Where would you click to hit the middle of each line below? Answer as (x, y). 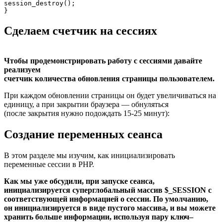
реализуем (22, 70)
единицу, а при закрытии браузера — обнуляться (86, 105)
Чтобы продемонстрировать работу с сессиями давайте (103, 61)
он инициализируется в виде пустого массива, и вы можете (110, 208)
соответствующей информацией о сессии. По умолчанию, (106, 199)
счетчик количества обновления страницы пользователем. (109, 79)
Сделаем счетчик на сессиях (81, 31)
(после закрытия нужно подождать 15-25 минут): (87, 113)
